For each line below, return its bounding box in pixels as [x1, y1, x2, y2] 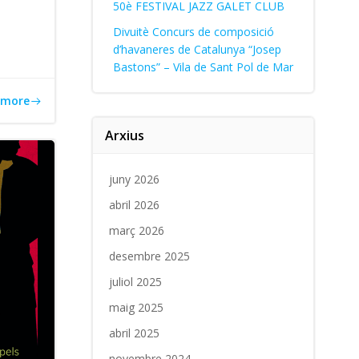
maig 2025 [108, 300, 163, 315]
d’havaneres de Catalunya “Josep [112, 42, 281, 57]
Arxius [104, 127, 144, 144]
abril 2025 [108, 325, 159, 341]
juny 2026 [108, 171, 159, 187]
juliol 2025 [108, 274, 162, 289]
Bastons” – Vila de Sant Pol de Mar [112, 59, 293, 75]
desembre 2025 [108, 248, 190, 264]
